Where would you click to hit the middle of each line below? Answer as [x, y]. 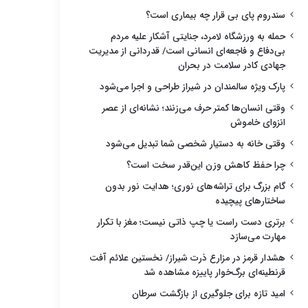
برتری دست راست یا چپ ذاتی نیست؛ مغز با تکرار [191, 222]
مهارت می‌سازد [258, 236]
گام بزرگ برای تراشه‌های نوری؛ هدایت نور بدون [195, 186]
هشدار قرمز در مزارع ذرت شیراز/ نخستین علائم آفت [187, 258]
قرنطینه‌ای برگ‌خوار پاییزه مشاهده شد [214, 272]
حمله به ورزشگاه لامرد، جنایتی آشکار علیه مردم [198, 36]
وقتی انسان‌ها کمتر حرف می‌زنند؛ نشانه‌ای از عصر [194, 108]
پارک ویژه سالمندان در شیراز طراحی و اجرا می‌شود [192, 87]
